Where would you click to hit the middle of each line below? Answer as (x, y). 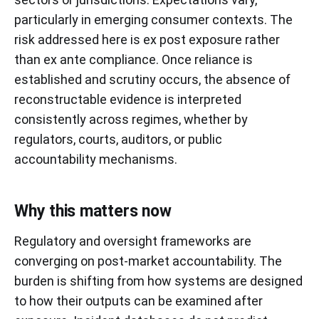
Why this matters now (93, 211)
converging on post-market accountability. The (148, 261)
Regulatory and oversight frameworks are (133, 241)
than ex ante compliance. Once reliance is (134, 59)
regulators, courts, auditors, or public (118, 139)
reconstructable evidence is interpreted (128, 99)
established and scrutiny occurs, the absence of (152, 79)
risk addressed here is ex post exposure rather (147, 39)
